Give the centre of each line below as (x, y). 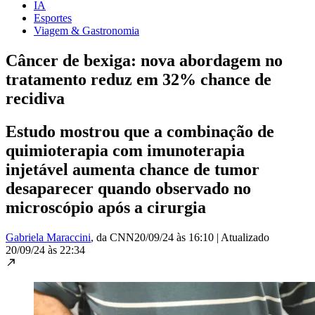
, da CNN (112, 237)
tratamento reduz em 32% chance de (139, 79)
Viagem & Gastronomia (86, 30)
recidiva (35, 98)
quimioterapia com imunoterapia (125, 150)
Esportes (53, 18)
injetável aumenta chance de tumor (133, 169)
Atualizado (245, 237)
